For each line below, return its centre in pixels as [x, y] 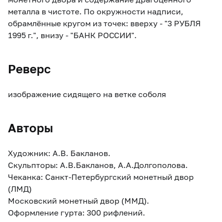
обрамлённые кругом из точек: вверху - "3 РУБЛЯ [104, 23]
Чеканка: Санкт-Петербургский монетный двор [101, 177]
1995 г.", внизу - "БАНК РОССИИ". [72, 35]
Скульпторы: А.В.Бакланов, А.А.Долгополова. [98, 165]
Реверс [29, 69]
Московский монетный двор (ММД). [79, 201]
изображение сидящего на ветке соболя [87, 94]
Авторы [30, 128]
